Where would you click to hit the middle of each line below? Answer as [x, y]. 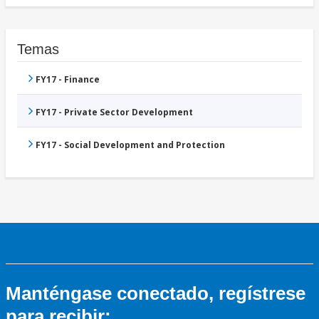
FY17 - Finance [68, 80]
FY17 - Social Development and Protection [130, 145]
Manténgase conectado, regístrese [156, 294]
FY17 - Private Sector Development [114, 113]
